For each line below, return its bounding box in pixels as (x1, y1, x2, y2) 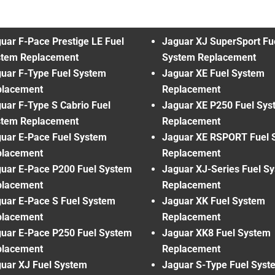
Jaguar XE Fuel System (162, 67, 265, 79)
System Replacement (162, 51, 256, 63)
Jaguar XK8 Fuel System (162, 227, 271, 239)
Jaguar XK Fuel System (162, 195, 265, 207)
